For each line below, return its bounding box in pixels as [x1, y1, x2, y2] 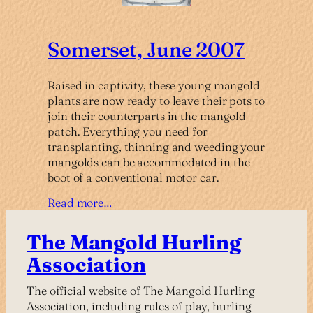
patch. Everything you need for [48, 124, 208, 138]
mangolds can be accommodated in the [48, 154, 250, 169]
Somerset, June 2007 [48, 36, 245, 61]
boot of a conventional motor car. [48, 170, 219, 184]
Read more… [48, 195, 112, 210]
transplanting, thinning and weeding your [48, 139, 265, 154]
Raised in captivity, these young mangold [48, 78, 260, 92]
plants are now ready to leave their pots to [48, 93, 265, 108]
